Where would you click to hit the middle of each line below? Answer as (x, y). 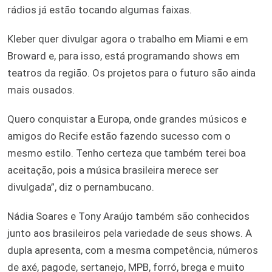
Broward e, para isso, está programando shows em (124, 56)
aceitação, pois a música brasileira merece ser (113, 170)
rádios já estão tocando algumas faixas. (100, 9)
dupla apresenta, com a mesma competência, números (133, 250)
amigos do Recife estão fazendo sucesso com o (119, 136)
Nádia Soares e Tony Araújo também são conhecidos (128, 216)
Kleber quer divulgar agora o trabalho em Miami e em (128, 39)
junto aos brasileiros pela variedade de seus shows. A (130, 233)
